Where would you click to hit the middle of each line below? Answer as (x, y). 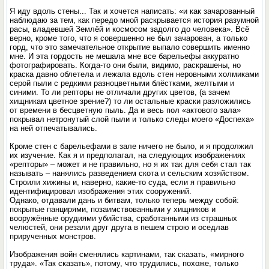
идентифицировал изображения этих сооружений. (101, 191)
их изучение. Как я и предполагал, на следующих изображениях (128, 155)
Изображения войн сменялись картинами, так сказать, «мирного (127, 254)
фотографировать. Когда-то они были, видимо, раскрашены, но (125, 65)
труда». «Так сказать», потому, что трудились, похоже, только (124, 263)
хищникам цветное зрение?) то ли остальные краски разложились (131, 101)
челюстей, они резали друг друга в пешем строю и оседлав (119, 227)
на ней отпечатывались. (54, 128)
